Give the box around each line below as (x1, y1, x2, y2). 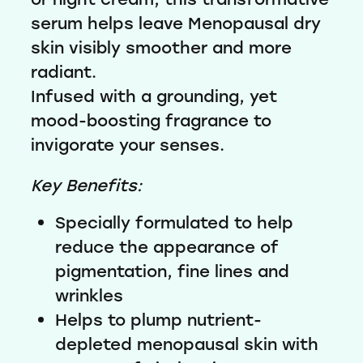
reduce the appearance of (55, 236, 279, 258)
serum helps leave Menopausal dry (31, 12, 321, 34)
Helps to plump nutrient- (55, 309, 262, 331)
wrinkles (55, 284, 123, 306)
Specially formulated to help (55, 211, 293, 233)
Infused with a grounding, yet (31, 85, 277, 107)
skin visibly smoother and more (31, 36, 292, 58)
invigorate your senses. (31, 134, 229, 156)
